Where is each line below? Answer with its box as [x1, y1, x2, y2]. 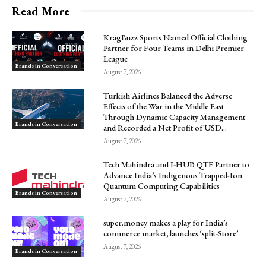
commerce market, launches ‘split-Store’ [103, 227, 239, 239]
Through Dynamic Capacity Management [103, 111, 246, 122]
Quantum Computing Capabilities [103, 180, 220, 191]
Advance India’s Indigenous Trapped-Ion [103, 169, 243, 180]
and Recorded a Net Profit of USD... [103, 122, 227, 133]
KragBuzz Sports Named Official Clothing [103, 31, 248, 43]
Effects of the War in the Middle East [103, 100, 224, 112]
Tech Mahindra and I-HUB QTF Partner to [103, 159, 250, 170]
